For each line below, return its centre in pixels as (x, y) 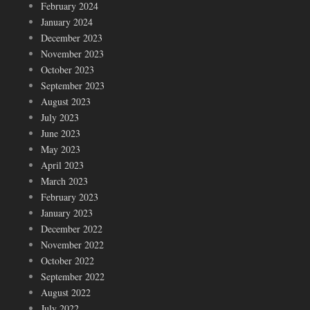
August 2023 (66, 102)
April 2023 (62, 165)
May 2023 (61, 149)
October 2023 (67, 70)
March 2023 (64, 181)
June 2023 (61, 134)
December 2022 (72, 229)
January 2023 (67, 213)
